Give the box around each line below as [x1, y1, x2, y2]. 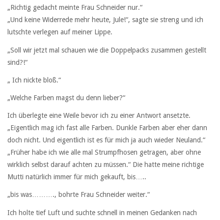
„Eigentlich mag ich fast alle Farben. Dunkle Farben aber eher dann [7, 124, 207, 132]
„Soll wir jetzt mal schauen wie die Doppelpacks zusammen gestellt [7, 46, 206, 54]
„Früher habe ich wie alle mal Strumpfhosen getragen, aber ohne [7, 148, 201, 157]
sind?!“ [7, 58, 27, 66]
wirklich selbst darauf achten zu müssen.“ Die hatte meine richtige [7, 161, 204, 169]
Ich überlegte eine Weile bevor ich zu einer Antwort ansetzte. [7, 111, 191, 120]
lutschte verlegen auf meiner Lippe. [7, 28, 112, 36]
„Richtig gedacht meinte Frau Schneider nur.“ [7, 3, 142, 12]
